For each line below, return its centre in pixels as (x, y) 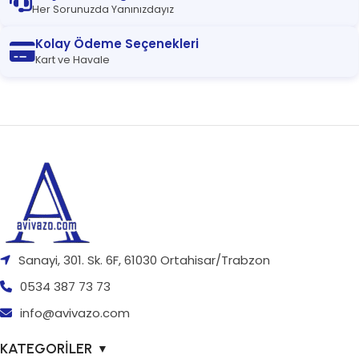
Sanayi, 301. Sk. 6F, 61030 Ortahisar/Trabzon (143, 260)
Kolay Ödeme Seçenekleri (117, 44)
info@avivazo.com (75, 313)
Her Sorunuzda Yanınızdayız (103, 10)
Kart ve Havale (73, 60)
